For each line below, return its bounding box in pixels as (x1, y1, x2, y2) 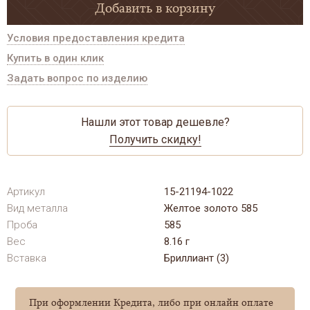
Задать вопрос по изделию (7, 72, 147, 85)
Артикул (7, 185, 45, 199)
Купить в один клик (7, 52, 104, 65)
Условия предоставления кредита (7, 32, 185, 45)
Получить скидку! (109, 133, 201, 147)
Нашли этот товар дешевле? (80, 116, 230, 129)
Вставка (7, 252, 46, 265)
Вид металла (7, 202, 68, 215)
